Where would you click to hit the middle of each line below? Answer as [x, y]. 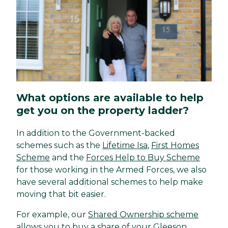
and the [68, 157]
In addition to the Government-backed [96, 133]
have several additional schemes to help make [110, 182]
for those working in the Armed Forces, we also [111, 169]
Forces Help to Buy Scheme [143, 157]
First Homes [175, 145]
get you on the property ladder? [104, 110]
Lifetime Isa [125, 145]
